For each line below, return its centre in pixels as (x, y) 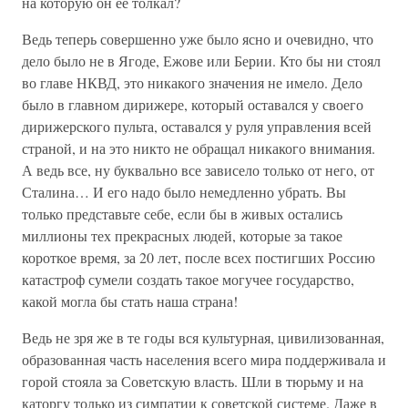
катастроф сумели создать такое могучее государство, (188, 279)
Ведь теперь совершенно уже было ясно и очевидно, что (198, 39)
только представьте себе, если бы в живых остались (182, 214)
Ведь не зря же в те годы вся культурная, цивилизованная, (203, 337)
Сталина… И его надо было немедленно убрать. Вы (184, 192)
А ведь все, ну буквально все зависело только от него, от (198, 170)
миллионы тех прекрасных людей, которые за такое (182, 235)
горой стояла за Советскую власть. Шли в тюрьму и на (193, 381)
